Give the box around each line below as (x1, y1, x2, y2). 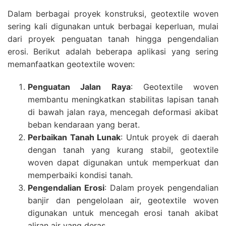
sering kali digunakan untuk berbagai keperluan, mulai (8, 21, 218, 31)
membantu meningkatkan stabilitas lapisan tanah (28, 94, 218, 104)
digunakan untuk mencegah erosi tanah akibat (28, 207, 218, 218)
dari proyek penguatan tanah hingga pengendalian (8, 33, 218, 44)
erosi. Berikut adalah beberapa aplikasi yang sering (8, 46, 218, 56)
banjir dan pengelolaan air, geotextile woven (28, 195, 218, 205)
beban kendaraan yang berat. (28, 119, 140, 130)
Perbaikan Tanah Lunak (28, 132, 121, 142)
